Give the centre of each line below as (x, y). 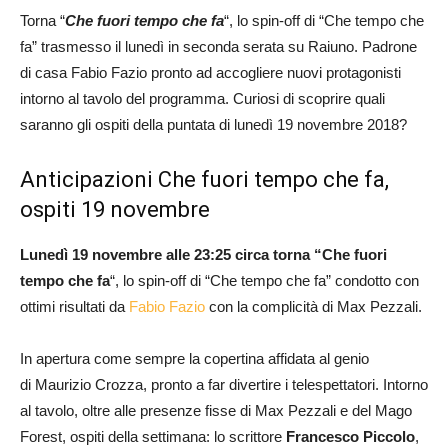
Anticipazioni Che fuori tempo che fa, (204, 179)
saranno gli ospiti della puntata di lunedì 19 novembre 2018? (213, 124)
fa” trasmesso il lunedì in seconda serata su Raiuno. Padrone (218, 46)
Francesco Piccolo (350, 436)
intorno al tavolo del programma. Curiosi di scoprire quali (202, 98)
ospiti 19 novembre (115, 209)
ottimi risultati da (74, 306)
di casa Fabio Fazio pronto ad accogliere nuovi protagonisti (210, 72)
